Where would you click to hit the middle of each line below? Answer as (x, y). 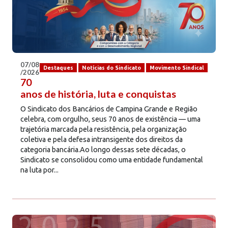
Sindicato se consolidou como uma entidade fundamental (112, 160)
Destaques (58, 67)
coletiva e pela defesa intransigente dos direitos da (102, 140)
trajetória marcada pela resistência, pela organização (104, 130)
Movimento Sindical (177, 67)
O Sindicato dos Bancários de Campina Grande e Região (109, 109)
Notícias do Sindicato (111, 67)
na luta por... (39, 170)
